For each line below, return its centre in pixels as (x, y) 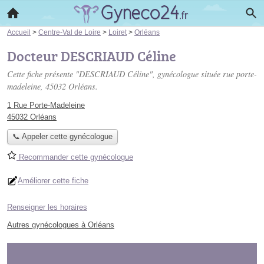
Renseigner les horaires (47, 207)
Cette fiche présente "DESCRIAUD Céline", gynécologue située (115, 74)
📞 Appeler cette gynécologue (62, 137)
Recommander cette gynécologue (75, 157)
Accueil (19, 32)
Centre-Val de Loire (70, 32)
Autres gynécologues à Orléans (61, 225)
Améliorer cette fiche (53, 181)
